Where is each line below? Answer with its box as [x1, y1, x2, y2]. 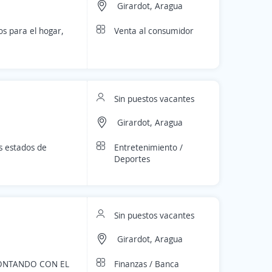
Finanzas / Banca [114, 258, 179, 270]
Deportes [114, 153, 150, 165]
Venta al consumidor [114, 25, 194, 36]
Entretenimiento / [114, 141, 183, 153]
